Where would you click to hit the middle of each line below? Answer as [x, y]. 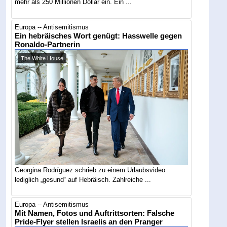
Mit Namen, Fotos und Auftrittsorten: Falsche [95, 214]
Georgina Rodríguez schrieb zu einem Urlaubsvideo [90, 170]
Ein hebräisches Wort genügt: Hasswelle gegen [99, 36]
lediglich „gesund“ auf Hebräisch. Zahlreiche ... [83, 179]
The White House [42, 58]
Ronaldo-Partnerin [48, 44]
